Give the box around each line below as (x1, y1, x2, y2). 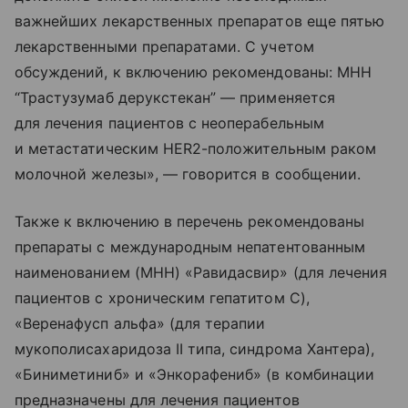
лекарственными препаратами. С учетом (15, 36, 314, 56)
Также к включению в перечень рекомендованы (15, 211, 365, 230)
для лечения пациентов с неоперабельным (15, 113, 324, 132)
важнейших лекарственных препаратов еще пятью (15, 11, 385, 30)
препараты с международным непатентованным (15, 237, 365, 256)
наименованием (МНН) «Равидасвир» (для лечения (15, 262, 388, 281)
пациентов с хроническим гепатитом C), (15, 288, 310, 307)
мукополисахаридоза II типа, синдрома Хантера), (15, 339, 375, 358)
